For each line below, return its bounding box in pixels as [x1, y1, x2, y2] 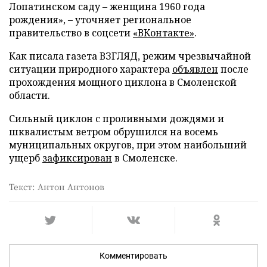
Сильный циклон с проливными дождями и [9, 112, 224, 126]
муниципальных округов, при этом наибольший [9, 138, 247, 152]
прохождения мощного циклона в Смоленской [9, 76, 237, 89]
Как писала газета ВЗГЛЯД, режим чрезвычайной [9, 49, 251, 63]
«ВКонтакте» [133, 26, 194, 40]
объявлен [172, 63, 218, 76]
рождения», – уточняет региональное [9, 13, 191, 27]
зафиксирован [42, 151, 112, 165]
